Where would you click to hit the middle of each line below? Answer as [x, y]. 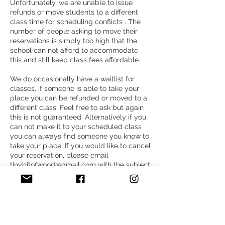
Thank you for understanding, [58, 193]
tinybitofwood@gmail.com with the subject [80, 165]
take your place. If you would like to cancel [80, 146]
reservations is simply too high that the [74, 41]
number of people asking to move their [74, 31]
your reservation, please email [59, 155]
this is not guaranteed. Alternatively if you [78, 117]
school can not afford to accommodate [74, 50]
